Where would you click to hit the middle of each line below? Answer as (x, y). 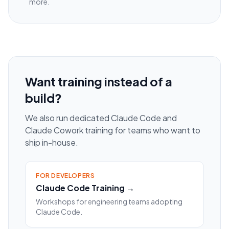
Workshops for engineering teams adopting (109, 202)
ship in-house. (52, 143)
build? (43, 98)
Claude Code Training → (85, 188)
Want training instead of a (99, 82)
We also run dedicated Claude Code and (101, 118)
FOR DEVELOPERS (65, 176)
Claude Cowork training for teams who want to (113, 130)
